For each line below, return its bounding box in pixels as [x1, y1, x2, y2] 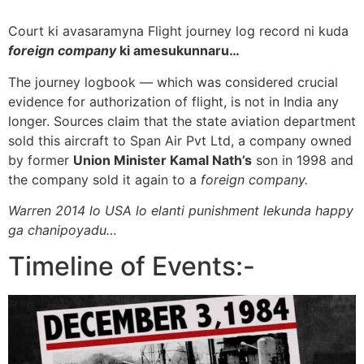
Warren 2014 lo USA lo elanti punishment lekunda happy [8, 201, 353, 219]
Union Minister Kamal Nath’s [73, 151, 252, 168]
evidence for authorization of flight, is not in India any [8, 93, 339, 110]
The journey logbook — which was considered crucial [8, 73, 338, 90]
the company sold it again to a [8, 171, 201, 188]
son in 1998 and [252, 151, 353, 168]
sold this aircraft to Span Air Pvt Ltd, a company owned [8, 132, 352, 149]
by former [8, 151, 73, 168]
